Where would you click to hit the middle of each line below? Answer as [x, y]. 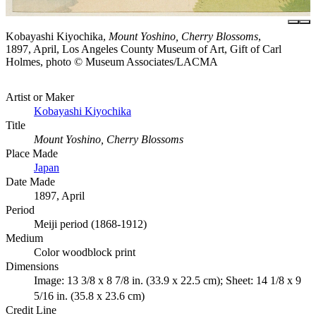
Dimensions [32, 267]
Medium [24, 238]
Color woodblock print [85, 253]
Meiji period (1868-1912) [90, 224]
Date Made [30, 182]
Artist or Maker [40, 97]
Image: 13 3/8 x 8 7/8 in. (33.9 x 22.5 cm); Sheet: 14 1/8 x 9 [168, 281]
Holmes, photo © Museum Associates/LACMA [112, 62]
